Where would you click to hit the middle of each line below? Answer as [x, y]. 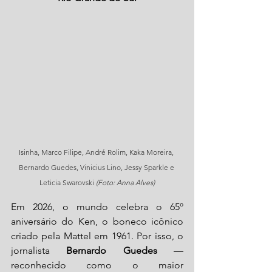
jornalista [39, 251]
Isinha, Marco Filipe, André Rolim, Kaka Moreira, [97, 152]
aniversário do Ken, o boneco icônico [97, 222]
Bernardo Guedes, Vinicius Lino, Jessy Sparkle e [97, 168]
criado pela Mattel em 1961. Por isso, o [97, 236]
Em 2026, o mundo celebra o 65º [97, 207]
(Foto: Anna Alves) [125, 183]
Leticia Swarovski [68, 183]
